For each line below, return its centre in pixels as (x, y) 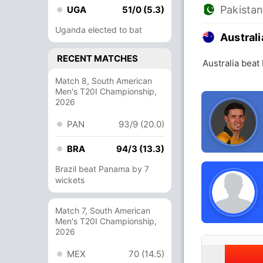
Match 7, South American (103, 210)
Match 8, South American (104, 81)
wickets (70, 180)
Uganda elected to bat (99, 30)
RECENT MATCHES (97, 58)
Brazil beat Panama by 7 (102, 169)
